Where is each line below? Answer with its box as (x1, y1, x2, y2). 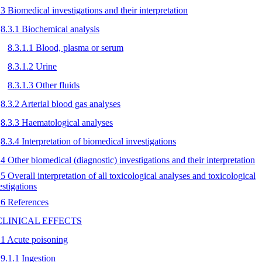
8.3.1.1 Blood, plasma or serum (8, 42, 123, 53)
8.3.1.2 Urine (8, 61, 57, 71)
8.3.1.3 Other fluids (8, 80, 80, 90)
